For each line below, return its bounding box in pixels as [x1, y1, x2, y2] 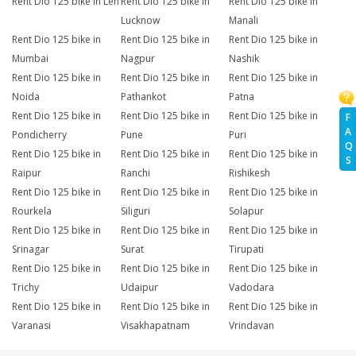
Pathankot [120, 90, 166, 104]
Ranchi [120, 166, 150, 180]
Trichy [12, 281, 39, 295]
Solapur [229, 204, 265, 219]
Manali [229, 14, 259, 28]
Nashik [229, 52, 260, 66]
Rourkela [12, 204, 52, 219]
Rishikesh [229, 166, 271, 180]
